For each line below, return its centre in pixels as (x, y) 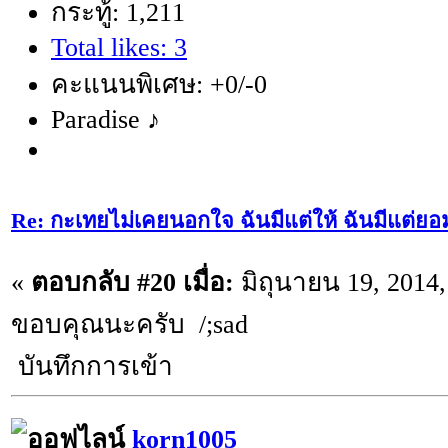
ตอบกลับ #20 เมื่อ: (132, 282)
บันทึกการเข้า (92, 366)
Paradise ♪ (105, 120)
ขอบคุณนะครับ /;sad (129, 324)
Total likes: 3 (119, 48)
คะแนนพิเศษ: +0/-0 (159, 85)
